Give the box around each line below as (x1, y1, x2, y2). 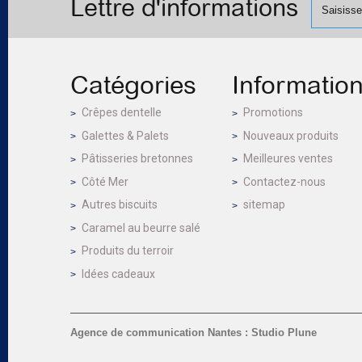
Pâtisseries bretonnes (82, 152, 193, 166)
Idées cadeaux (82, 267, 155, 280)
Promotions (243, 105, 303, 119)
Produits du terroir (82, 244, 174, 258)
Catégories (70, 69, 196, 99)
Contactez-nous (243, 175, 326, 188)
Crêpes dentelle (82, 105, 162, 119)
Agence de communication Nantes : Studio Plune (70, 326, 317, 339)
